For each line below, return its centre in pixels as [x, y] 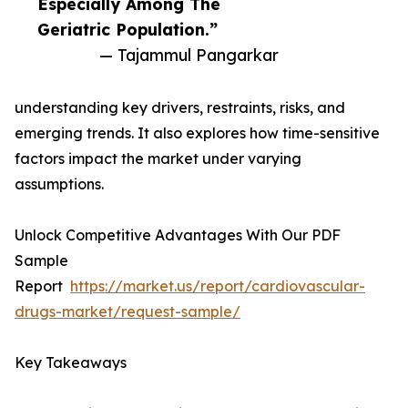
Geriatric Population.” [127, 30]
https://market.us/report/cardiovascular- [218, 286]
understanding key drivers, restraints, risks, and [180, 108]
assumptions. [59, 184]
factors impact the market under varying [158, 159]
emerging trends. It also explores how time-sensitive [197, 133]
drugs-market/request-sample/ [127, 312]
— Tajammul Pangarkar [189, 55]
